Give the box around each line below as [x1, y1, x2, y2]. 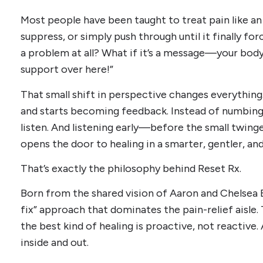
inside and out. [21, 236, 89, 249]
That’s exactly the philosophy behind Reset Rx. [21, 161, 241, 175]
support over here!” [21, 63, 113, 76]
